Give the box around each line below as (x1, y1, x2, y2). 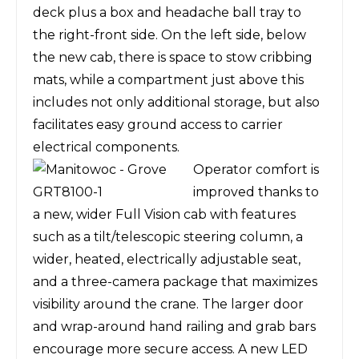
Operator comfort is (193, 162, 319, 177)
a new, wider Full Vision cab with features (33, 207, 296, 222)
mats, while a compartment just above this (33, 72, 304, 87)
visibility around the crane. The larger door (33, 296, 304, 312)
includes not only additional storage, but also (33, 95, 320, 110)
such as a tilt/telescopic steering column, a (33, 229, 303, 244)
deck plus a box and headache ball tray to (33, 5, 301, 20)
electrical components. (33, 139, 183, 155)
